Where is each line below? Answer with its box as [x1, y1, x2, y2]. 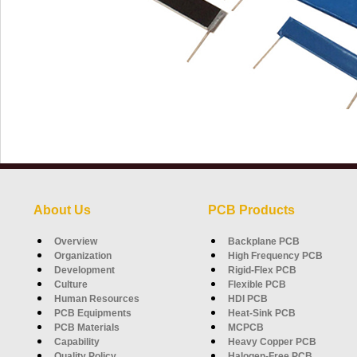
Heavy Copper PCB [228, 335, 316, 347]
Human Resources [54, 292, 139, 304]
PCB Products [208, 202, 295, 217]
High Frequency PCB [228, 249, 323, 261]
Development [54, 264, 115, 276]
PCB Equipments [54, 307, 131, 319]
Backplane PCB [228, 235, 300, 247]
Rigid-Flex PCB [228, 264, 296, 276]
